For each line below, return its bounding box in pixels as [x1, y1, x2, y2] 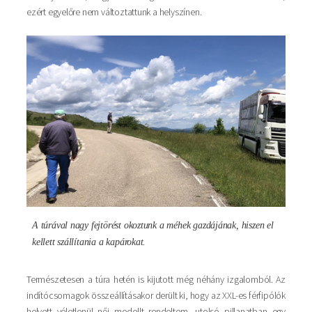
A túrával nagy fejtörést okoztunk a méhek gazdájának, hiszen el [32, 219, 274, 231]
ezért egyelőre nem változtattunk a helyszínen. [26, 5, 202, 18]
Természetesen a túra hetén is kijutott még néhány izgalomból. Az [26, 272, 286, 286]
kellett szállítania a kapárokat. [32, 236, 146, 247]
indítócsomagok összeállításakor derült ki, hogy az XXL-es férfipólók [26, 288, 286, 302]
